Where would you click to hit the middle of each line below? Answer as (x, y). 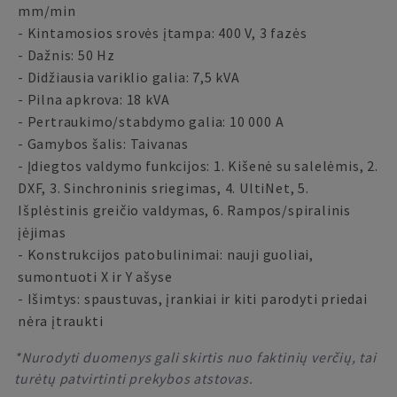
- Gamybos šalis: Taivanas (103, 144)
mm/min (47, 11)
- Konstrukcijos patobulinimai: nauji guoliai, (166, 254)
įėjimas (42, 232)
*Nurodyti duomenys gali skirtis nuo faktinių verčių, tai (195, 357)
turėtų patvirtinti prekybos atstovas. (134, 378)
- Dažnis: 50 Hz (66, 55)
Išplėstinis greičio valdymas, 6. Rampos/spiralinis (185, 210)
